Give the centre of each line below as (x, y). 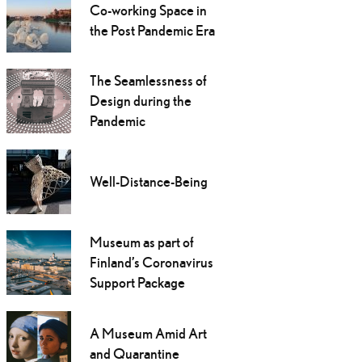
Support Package (137, 283)
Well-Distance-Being (148, 182)
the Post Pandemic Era (152, 31)
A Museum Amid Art (148, 334)
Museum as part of (141, 242)
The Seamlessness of (148, 81)
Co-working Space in (148, 11)
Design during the (140, 101)
